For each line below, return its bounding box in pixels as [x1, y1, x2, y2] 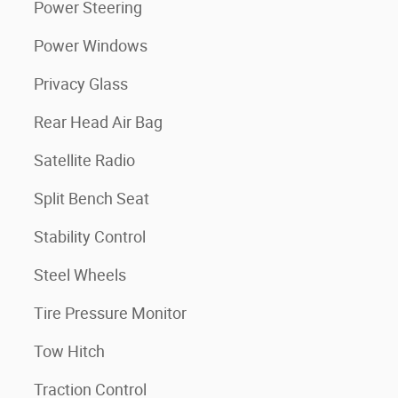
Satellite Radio [34, 151, 135, 170]
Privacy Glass [34, 75, 128, 93]
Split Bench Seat [34, 189, 149, 208]
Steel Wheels [34, 266, 126, 284]
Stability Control [34, 227, 146, 246]
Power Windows [34, 36, 147, 55]
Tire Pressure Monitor [34, 304, 187, 322]
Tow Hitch [34, 342, 105, 361]
